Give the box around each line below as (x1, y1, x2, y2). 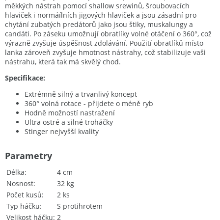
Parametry (5, 150, 52, 162)
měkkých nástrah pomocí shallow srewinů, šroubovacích (5, 1, 190, 11)
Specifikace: (5, 73, 45, 83)
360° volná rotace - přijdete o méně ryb (25, 99, 153, 109)
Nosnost (6, 179, 33, 189)
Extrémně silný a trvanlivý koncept (25, 89, 137, 99)
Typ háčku (6, 201, 40, 211)
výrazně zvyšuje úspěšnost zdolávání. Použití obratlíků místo (5, 38, 203, 48)
